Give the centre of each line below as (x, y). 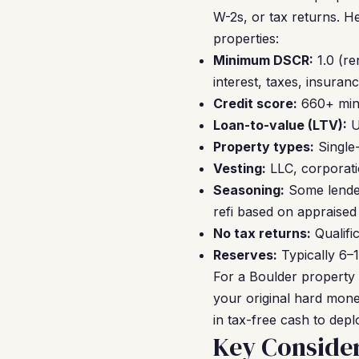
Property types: (264, 147)
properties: (246, 38)
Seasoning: (249, 190)
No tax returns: (262, 233)
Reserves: (245, 255)
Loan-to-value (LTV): (280, 125)
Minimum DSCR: (263, 60)
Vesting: (240, 168)
